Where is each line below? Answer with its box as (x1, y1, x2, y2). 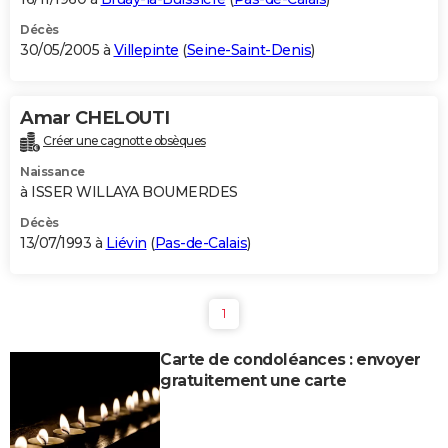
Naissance (20, 163, 85, 179)
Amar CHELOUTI (20, 106, 170, 129)
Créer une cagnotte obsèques (43, 132, 206, 148)
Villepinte (113, 40, 179, 59)
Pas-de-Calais (154, 233, 247, 252)
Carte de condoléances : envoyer (160, 349, 421, 369)
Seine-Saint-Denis (186, 40, 311, 59)
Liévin (105, 233, 147, 252)
